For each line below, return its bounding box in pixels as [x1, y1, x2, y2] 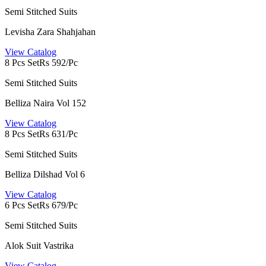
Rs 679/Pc [39, 200, 78, 211]
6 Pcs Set [5, 200, 39, 211]
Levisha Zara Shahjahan [5, 27, 96, 37]
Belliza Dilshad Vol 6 [5, 169, 85, 180]
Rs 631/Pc [39, 129, 78, 140]
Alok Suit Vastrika [5, 240, 74, 251]
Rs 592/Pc [39, 58, 78, 68]
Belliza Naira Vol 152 [5, 98, 86, 109]
